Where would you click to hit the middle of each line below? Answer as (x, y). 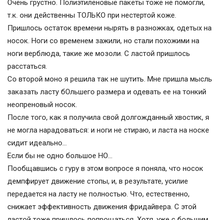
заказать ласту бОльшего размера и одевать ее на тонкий (107, 92)
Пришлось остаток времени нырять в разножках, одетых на (110, 28)
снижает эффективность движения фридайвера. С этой (102, 207)
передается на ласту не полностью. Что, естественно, (98, 194)
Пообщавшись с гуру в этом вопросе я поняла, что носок (105, 169)
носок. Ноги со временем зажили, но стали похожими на (103, 41)
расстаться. (27, 67)
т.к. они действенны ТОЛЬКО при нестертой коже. (93, 15)
